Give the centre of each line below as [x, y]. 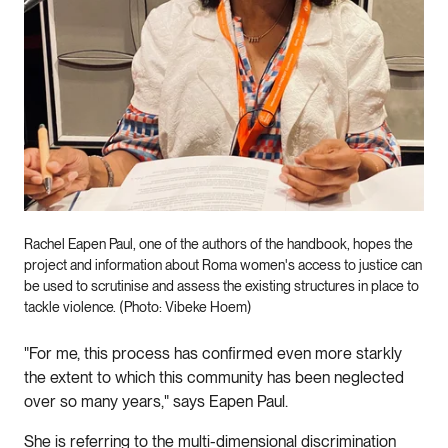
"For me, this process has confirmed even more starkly [213, 353]
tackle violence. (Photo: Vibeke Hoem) [138, 306]
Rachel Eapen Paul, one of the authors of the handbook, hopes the [218, 243]
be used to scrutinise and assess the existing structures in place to [221, 285]
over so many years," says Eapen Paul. [158, 401]
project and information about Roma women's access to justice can [223, 264]
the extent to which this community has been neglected [214, 377]
